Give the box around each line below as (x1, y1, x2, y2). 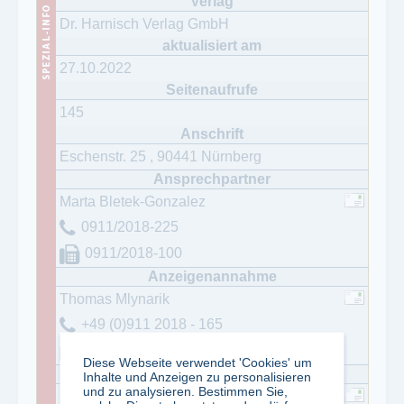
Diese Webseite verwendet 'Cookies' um (82, 354, 312, 369)
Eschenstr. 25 (60, 149, 150, 165)
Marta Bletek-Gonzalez (60, 194, 206, 210)
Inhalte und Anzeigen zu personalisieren (82, 369, 311, 383)
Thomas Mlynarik (60, 291, 170, 308)
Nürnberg (201, 149, 262, 165)
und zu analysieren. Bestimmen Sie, (82, 383, 288, 398)
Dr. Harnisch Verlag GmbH (60, 16, 229, 32)
